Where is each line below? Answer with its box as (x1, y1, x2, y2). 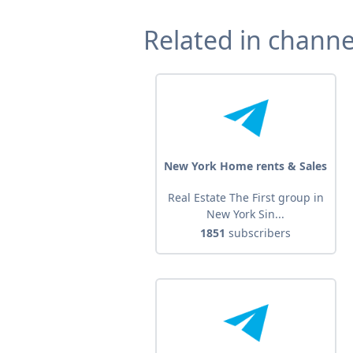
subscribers (225, 225, 292, 241)
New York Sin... (206, 206, 285, 222)
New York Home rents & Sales (164, 158, 328, 174)
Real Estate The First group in (167, 190, 324, 206)
